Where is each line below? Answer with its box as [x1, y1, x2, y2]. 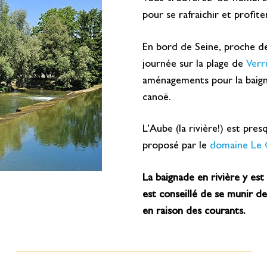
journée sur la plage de [142, 59, 246, 70]
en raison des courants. [142, 206, 246, 218]
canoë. [142, 92, 171, 104]
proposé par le [142, 141, 210, 153]
